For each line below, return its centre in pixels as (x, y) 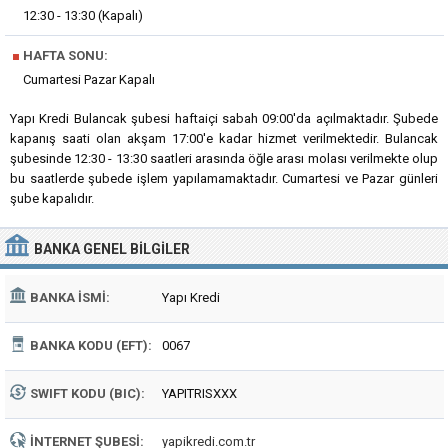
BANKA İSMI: (70, 297)
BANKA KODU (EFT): (91, 345)
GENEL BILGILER (136, 249)
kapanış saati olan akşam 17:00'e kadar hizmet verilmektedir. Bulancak (224, 138)
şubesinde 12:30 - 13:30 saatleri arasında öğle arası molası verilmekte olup (224, 158)
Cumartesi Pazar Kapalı (89, 79)
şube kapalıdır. (52, 198)
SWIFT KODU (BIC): (87, 393)
